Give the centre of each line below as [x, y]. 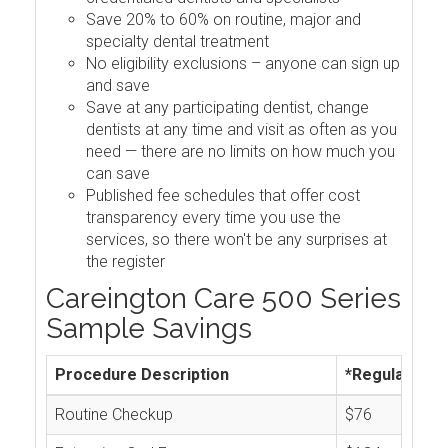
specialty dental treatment [177, 41]
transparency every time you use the [213, 217]
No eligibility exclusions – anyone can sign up [243, 63]
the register [125, 261]
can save [118, 173]
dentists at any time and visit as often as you [241, 129]
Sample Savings [149, 328]
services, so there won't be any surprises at [236, 239]
